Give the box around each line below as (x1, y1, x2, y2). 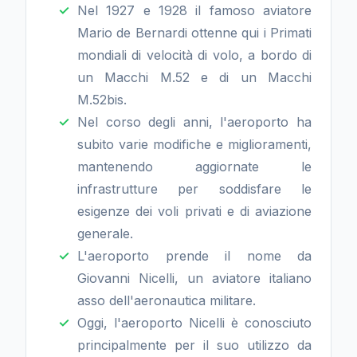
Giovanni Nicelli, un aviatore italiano (77, 270, 312, 286)
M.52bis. (77, 92, 127, 108)
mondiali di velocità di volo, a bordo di (77, 47, 312, 63)
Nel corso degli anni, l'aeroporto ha (77, 114, 312, 130)
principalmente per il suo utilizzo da (77, 337, 312, 353)
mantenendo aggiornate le (77, 159, 312, 175)
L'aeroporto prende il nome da (77, 248, 312, 264)
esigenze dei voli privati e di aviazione (77, 203, 312, 219)
